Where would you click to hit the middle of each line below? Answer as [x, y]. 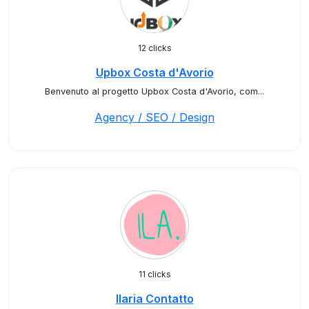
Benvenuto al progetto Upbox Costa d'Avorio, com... [154, 91]
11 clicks [154, 274]
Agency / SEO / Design [154, 117]
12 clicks [154, 48]
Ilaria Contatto [154, 299]
